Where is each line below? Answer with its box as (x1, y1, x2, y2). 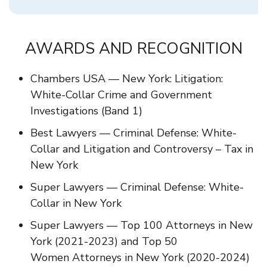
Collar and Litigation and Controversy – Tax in (30, 142, 253, 157)
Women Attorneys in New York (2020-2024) (30, 250, 250, 265)
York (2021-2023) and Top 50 (30, 234, 178, 249)
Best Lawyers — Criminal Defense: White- (30, 126, 237, 141)
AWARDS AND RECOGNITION (24, 38, 243, 60)
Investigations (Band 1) (30, 104, 142, 119)
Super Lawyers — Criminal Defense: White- (30, 180, 244, 195)
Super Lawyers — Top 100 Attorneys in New (30, 218, 253, 233)
